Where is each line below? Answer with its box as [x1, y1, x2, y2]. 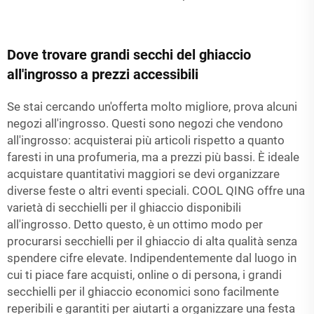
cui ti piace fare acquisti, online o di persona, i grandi [7, 267, 282, 282]
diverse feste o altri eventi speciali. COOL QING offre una [7, 183, 305, 198]
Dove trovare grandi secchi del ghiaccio [7, 46, 251, 63]
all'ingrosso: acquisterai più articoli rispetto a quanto [7, 132, 285, 147]
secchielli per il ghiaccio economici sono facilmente [7, 284, 279, 299]
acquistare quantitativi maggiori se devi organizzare [7, 166, 280, 181]
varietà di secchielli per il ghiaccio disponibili [7, 200, 241, 214]
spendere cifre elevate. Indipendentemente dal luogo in [7, 250, 296, 265]
